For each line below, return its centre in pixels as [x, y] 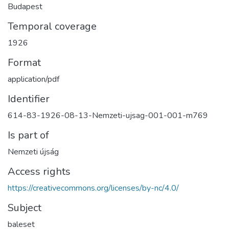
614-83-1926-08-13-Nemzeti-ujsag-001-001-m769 [108, 116]
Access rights [39, 172]
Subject [25, 208]
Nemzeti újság [33, 152]
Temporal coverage [52, 27]
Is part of [28, 135]
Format [24, 63]
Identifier [29, 99]
